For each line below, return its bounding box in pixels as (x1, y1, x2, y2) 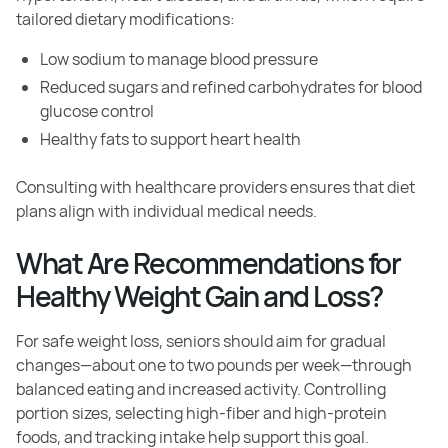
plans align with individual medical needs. (16, 200, 317, 222)
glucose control (40, 100, 154, 122)
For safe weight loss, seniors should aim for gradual (16, 330, 386, 352)
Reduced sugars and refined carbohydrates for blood (40, 76, 422, 98)
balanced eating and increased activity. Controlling (16, 378, 386, 400)
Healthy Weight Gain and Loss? (16, 277, 383, 315)
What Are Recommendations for (16, 244, 400, 282)
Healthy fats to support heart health (40, 128, 301, 150)
